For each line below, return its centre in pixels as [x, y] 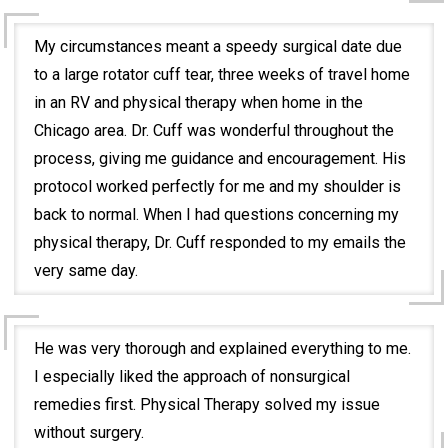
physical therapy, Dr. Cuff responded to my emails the [220, 242]
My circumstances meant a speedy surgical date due [218, 46]
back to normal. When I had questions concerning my [217, 214]
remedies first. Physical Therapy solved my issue [207, 404]
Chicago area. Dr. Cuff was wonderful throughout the [214, 130]
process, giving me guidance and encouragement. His [220, 158]
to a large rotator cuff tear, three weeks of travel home [222, 74]
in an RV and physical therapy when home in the [199, 102]
